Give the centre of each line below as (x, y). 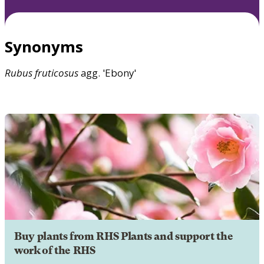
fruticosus (57, 72)
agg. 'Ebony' (107, 72)
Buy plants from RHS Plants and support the (124, 236)
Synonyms (44, 46)
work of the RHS (55, 250)
